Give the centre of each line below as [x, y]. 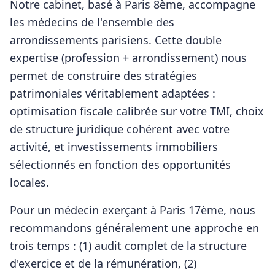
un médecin [68, 210]
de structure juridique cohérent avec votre [120, 129]
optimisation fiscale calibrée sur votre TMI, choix [137, 111]
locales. [29, 182]
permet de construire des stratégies [103, 76]
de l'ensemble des [126, 22]
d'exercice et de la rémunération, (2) [103, 263]
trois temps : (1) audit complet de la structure [128, 246]
